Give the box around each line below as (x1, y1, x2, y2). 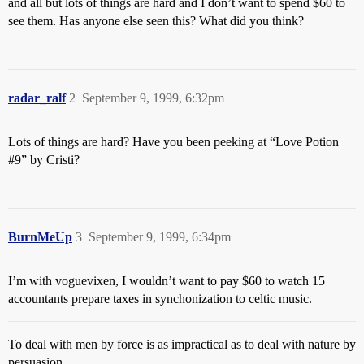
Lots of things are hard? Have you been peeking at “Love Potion (8, 135, 339, 149)
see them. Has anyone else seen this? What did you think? (8, 14, 304, 28)
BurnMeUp (8, 230, 72, 244)
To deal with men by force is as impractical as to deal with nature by (8, 337, 356, 351)
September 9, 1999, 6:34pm (89, 230, 231, 244)
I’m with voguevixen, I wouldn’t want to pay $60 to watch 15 (8, 274, 325, 288)
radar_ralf (8, 91, 66, 105)
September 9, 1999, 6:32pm (82, 91, 224, 105)
